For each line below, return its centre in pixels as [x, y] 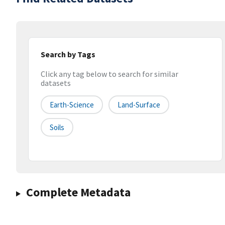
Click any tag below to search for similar [109, 74]
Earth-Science [72, 105]
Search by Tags [68, 54]
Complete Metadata [78, 192]
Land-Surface [139, 105]
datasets [56, 83]
